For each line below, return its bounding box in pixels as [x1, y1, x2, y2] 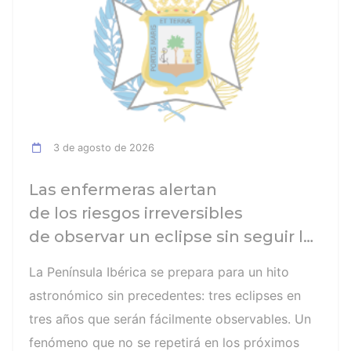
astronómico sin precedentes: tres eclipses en [29, 287, 301, 303]
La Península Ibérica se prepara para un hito [29, 263, 289, 280]
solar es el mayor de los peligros [29, 273, 291, 293]
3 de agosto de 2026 [47, 141, 154, 154]
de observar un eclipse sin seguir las [29, 226, 321, 246]
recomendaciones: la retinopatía [29, 250, 293, 270]
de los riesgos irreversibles [29, 203, 243, 223]
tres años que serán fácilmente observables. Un [29, 310, 311, 327]
